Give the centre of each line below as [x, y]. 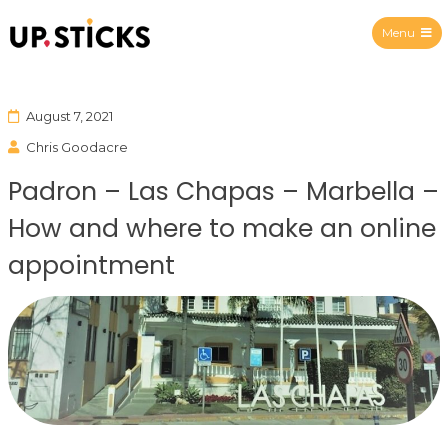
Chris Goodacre [76, 146]
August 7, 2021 [69, 115]
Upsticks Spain [149, 61]
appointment [91, 265]
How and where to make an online [222, 228]
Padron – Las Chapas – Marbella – [223, 191]
